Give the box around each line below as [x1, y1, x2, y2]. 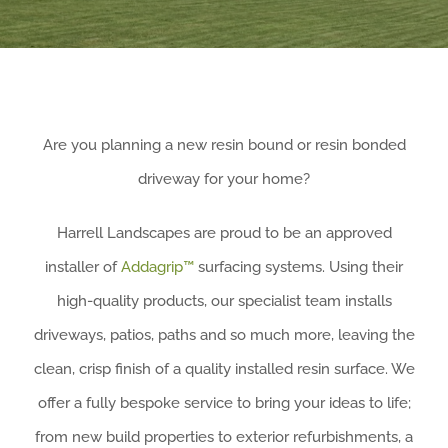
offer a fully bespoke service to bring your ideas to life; [37, 394, 411, 412]
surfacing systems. [194, 258, 329, 276]
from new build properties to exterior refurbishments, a [35, 428, 413, 446]
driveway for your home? [138, 170, 310, 188]
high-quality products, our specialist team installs [56, 292, 392, 310]
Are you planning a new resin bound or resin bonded [42, 136, 406, 154]
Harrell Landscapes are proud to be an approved [56, 224, 392, 242]
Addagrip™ [121, 258, 194, 276]
